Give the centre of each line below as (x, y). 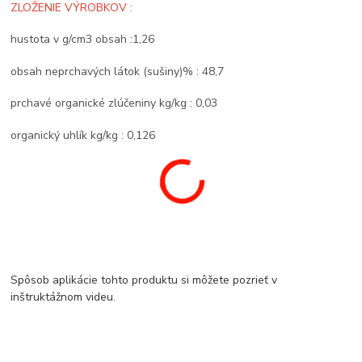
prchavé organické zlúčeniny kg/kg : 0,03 (114, 103)
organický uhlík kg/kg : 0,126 (83, 135)
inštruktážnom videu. (63, 297)
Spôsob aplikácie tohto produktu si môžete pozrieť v (144, 280)
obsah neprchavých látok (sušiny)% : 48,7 (118, 71)
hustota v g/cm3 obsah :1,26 (83, 40)
